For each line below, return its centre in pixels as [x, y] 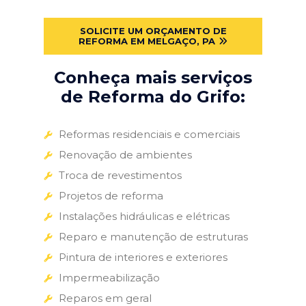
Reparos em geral [105, 298]
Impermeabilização [109, 277]
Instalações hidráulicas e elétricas [144, 216]
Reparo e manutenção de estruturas [153, 236]
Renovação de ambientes [125, 154]
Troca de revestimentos [120, 175]
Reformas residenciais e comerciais [149, 134]
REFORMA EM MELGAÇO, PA [147, 41]
